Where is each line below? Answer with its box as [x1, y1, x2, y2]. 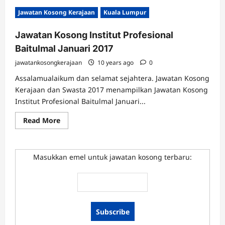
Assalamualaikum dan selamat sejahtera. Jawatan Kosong [15, 73, 209, 83]
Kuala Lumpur [103, 8, 146, 17]
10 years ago [96, 58, 135, 67]
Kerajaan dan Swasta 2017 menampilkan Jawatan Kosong [15, 85, 208, 94]
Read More [23, 116, 60, 125]
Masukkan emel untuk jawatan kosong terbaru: [33, 152, 192, 162]
